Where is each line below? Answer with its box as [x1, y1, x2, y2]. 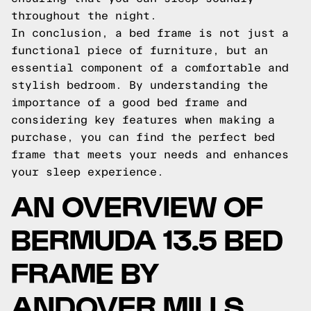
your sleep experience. [11, 166, 164, 178]
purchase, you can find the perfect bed [11, 131, 275, 143]
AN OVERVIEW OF [11, 187, 263, 221]
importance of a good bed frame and [11, 96, 247, 108]
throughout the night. [11, 10, 157, 22]
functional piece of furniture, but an [11, 44, 268, 56]
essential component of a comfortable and [11, 62, 289, 74]
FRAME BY [11, 254, 159, 288]
